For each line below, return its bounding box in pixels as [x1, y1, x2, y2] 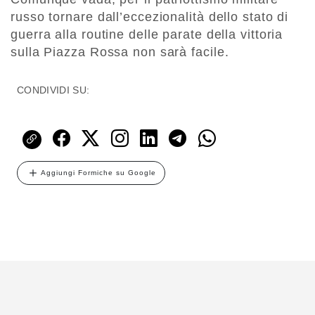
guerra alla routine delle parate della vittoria [11, 27, 283, 42]
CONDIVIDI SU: [17, 84, 90, 96]
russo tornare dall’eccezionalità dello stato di [11, 10, 289, 25]
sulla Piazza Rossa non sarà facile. [11, 45, 229, 60]
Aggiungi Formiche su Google [41, 169, 156, 177]
